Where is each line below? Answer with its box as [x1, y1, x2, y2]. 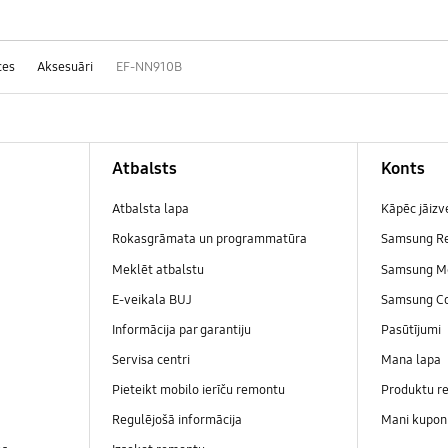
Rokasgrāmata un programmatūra [111, 231, 307, 248]
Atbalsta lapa [111, 201, 189, 218]
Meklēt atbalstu [111, 261, 204, 278]
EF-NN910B [115, 59, 182, 76]
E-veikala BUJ [111, 291, 192, 308]
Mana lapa [380, 351, 441, 368]
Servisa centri [111, 351, 190, 368]
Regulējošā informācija [111, 411, 242, 428]
